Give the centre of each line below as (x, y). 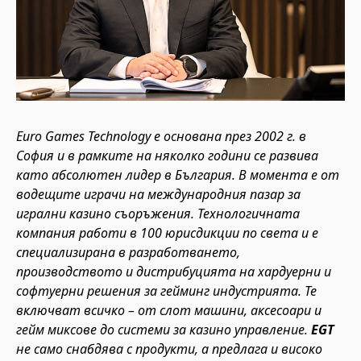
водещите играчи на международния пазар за (158, 194)
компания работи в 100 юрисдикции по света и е (167, 233)
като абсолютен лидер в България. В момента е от (178, 175)
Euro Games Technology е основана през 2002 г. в (161, 136)
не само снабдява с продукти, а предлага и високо (169, 349)
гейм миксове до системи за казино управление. (164, 330)
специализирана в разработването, (128, 252)
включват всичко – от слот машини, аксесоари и (169, 310)
